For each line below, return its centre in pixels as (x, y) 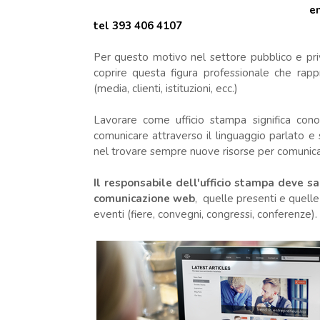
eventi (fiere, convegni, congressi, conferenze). (205, 214)
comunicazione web (144, 199)
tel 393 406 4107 (139, 26)
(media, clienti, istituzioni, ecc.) (165, 89)
